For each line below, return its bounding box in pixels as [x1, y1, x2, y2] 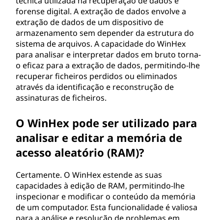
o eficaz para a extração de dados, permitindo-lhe [16, 60, 200, 71]
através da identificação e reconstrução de [16, 82, 174, 92]
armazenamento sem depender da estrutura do [16, 27, 194, 38]
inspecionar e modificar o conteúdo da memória [16, 191, 195, 202]
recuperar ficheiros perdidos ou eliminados [16, 71, 177, 82]
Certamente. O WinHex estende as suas [16, 169, 162, 180]
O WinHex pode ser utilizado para [16, 115, 197, 130]
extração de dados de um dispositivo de [16, 17, 164, 27]
